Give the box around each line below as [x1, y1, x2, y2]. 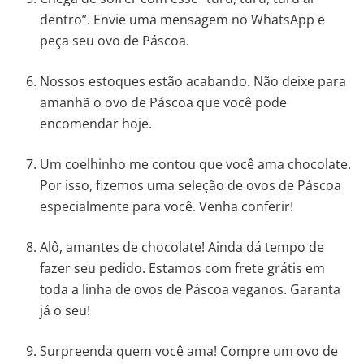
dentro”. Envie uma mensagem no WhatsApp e [40, 10, 326, 28]
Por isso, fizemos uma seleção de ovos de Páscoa [40, 175, 342, 194]
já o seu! [40, 301, 91, 319]
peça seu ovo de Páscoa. [40, 31, 193, 50]
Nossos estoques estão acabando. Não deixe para [40, 71, 347, 90]
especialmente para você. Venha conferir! [40, 197, 297, 215]
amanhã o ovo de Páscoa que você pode [40, 93, 288, 111]
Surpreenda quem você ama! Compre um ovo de [40, 341, 339, 360]
